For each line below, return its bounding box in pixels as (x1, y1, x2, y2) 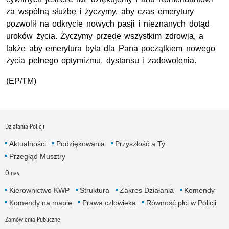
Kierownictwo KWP (9, 186, 70, 195)
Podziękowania (56, 140, 105, 148)
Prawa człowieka (82, 199, 136, 208)
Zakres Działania (119, 186, 174, 195)
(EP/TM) (6, 77, 36, 86)
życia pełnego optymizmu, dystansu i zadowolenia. (6, 56, 196, 65)
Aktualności (9, 140, 46, 148)
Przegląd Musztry (9, 152, 65, 161)
